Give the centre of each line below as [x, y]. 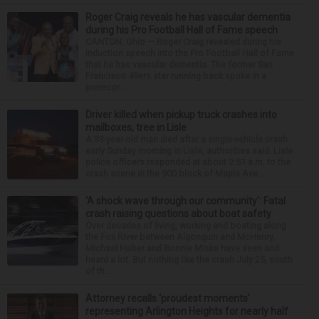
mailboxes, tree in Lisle [136, 127]
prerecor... [105, 87]
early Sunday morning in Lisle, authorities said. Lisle [189, 150]
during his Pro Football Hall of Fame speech [182, 30]
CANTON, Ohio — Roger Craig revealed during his [183, 41]
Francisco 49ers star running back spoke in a [176, 75]
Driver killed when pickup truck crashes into [181, 114]
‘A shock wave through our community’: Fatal [185, 200]
